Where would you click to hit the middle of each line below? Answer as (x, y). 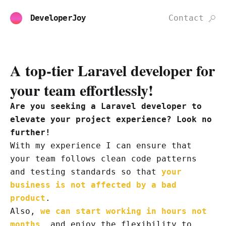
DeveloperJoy (58, 18)
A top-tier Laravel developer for (112, 70)
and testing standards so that (86, 172)
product (28, 198)
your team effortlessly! (82, 90)
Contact (186, 18)
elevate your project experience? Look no (111, 119)
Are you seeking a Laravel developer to (106, 106)
